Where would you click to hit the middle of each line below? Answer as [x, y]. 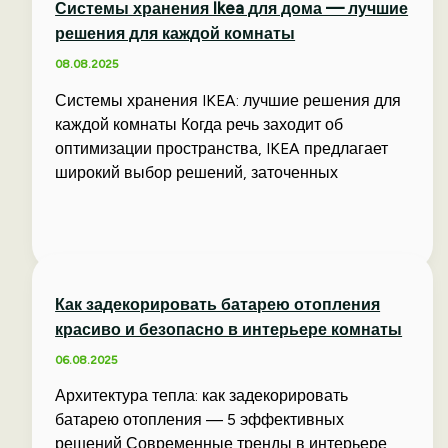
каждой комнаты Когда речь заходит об [199, 124]
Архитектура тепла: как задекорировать [202, 396]
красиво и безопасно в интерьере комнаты [229, 329]
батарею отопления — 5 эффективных [200, 420]
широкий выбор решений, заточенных [197, 172]
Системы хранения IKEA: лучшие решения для [228, 100]
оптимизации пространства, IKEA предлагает [222, 148]
